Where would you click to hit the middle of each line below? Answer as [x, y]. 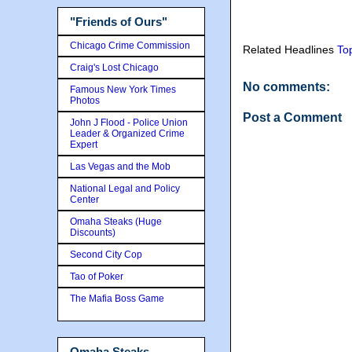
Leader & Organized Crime [127, 133]
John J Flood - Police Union [129, 122]
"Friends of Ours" [119, 22]
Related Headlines [290, 49]
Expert [84, 144]
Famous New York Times [123, 89]
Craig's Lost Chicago [114, 67]
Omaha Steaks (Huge [116, 221]
